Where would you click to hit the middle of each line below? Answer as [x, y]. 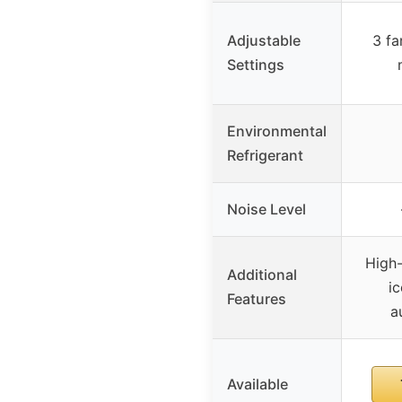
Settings [256, 65]
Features [257, 299]
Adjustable [264, 41]
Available [258, 385]
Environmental [277, 131]
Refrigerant [265, 156]
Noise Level [267, 210]
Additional [262, 275]
